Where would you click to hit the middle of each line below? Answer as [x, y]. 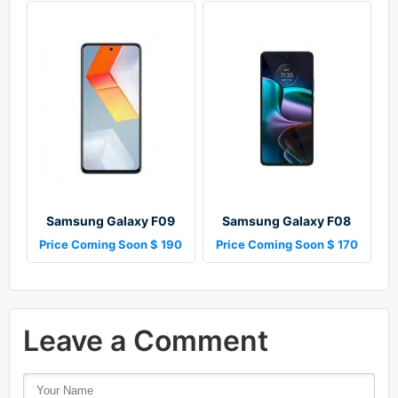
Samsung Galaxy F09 [111, 221]
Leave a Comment [146, 341]
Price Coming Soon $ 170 [287, 245]
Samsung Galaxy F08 [287, 221]
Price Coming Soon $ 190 [111, 245]
